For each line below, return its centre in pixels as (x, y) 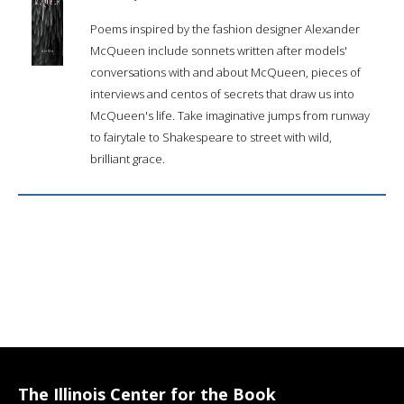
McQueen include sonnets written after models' (219, 50)
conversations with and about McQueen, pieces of (225, 72)
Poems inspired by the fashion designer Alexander (225, 28)
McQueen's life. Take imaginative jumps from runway (230, 115)
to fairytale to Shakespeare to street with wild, (211, 137)
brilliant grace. (128, 158)
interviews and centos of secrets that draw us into (222, 93)
